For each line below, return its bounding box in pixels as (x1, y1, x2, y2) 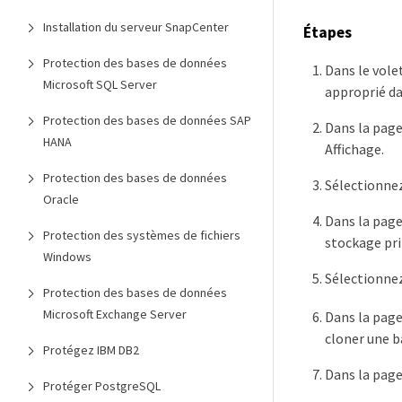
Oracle (43, 191, 79, 207)
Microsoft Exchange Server (43, 306, 187, 322)
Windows (43, 249, 92, 265)
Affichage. (325, 140, 384, 159)
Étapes (303, 22, 352, 42)
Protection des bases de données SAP (43, 112, 251, 128)
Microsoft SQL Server (43, 76, 157, 92)
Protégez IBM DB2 (43, 342, 139, 358)
